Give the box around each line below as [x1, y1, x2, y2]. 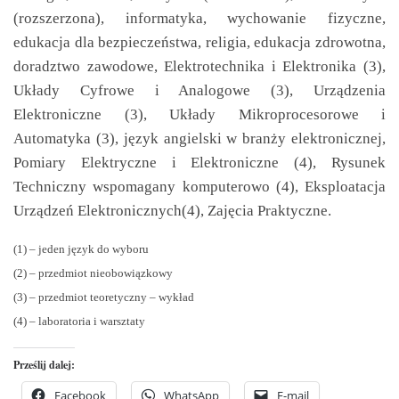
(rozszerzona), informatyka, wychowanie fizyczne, [13, 8, 386, 27]
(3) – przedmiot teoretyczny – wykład [13, 290, 194, 305]
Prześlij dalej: [13, 357, 75, 373]
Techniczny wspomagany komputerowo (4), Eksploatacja [13, 176, 386, 195]
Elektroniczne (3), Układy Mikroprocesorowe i [13, 104, 386, 123]
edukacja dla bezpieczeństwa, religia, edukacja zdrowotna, [13, 32, 386, 51]
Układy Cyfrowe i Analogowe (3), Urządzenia [13, 80, 386, 99]
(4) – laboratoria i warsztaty [13, 314, 145, 329]
